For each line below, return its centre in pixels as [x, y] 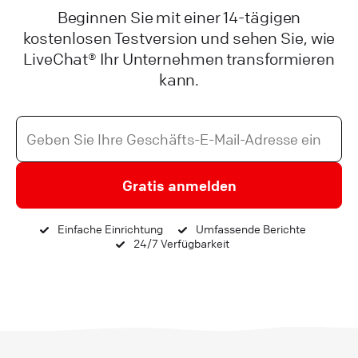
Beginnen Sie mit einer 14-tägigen [179, 18]
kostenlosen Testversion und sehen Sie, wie [179, 38]
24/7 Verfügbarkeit [180, 243]
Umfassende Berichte [249, 229]
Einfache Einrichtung [109, 229]
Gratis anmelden [179, 186]
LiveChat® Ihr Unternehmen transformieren [179, 59]
